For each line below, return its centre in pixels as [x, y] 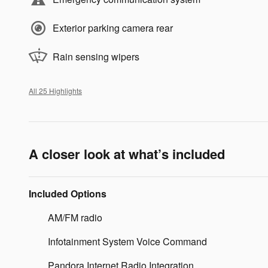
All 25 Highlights [55, 90]
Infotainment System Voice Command [127, 241]
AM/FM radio [75, 217]
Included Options [68, 193]
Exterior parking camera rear [113, 28]
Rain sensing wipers [96, 56]
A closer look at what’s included [127, 153]
